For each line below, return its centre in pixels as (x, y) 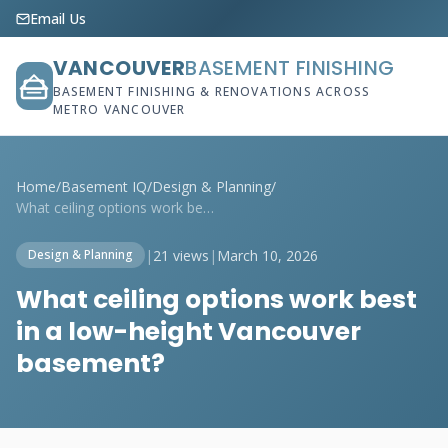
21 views (181, 255)
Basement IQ (104, 186)
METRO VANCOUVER (119, 109)
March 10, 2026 (267, 255)
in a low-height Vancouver (188, 331)
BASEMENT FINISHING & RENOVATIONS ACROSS (211, 91)
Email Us (58, 18)
